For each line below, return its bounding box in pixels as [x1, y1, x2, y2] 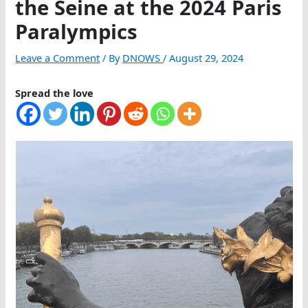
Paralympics [15, 18, 138, 46]
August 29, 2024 [169, 51, 244, 65]
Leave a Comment [15, 51, 100, 65]
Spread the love [15, 86, 94, 100]
